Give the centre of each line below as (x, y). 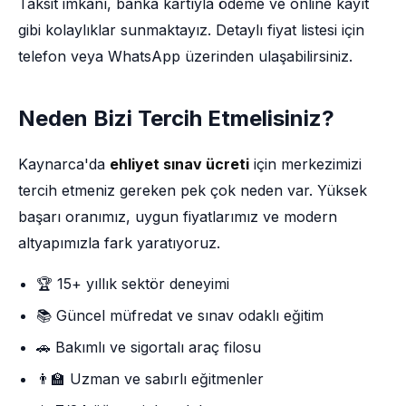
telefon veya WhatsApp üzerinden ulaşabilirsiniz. (185, 56)
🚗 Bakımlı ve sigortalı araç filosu (149, 347)
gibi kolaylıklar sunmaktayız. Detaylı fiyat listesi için (191, 30)
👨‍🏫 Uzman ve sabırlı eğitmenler (150, 379)
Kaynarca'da (64, 164)
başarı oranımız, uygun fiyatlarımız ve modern (178, 217)
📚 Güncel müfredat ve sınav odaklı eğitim (180, 315)
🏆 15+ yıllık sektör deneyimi (133, 284)
